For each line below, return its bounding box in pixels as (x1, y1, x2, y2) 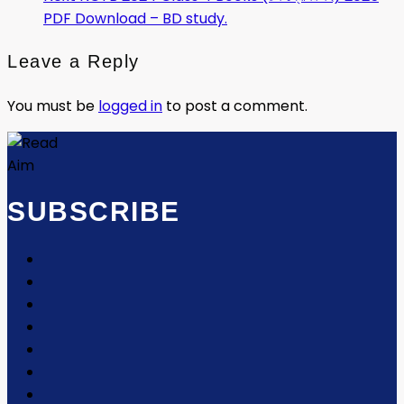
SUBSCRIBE (7, 197, 180, 227)
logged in (98, 95, 162, 116)
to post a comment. (162, 95, 308, 116)
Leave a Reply (7, 50, 140, 71)
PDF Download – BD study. (43, 7, 227, 29)
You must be (7, 95, 98, 116)
